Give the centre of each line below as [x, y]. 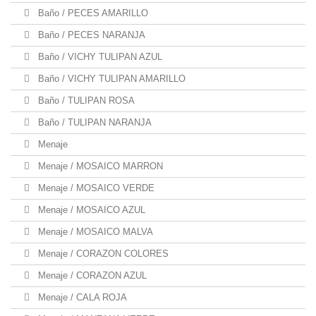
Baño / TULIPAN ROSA [85, 101]
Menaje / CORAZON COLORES [102, 254]
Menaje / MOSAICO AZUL [90, 210]
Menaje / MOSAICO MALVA [94, 232]
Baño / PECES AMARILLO [92, 13]
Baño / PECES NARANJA [90, 35]
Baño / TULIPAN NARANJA [93, 122]
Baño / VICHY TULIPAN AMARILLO [110, 79]
